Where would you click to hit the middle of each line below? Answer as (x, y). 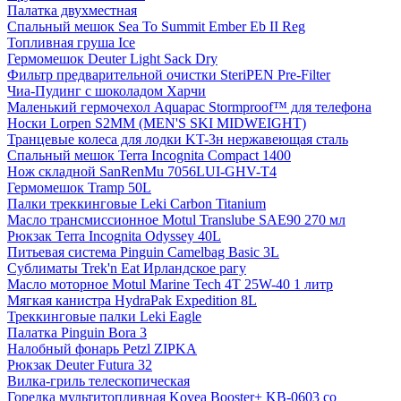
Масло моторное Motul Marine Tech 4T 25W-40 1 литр (170, 284)
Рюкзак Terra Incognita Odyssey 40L (114, 235)
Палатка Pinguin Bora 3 (77, 332)
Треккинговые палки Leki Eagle (104, 316)
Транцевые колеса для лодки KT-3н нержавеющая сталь (178, 139)
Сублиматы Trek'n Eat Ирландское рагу (127, 268)
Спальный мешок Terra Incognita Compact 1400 (149, 155)
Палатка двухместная (72, 10)
